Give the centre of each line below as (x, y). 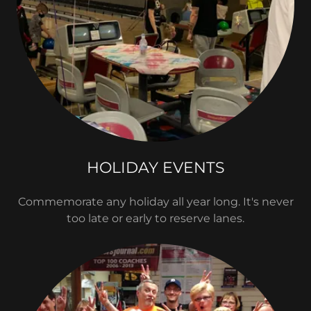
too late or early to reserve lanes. (155, 218)
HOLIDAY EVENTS (155, 168)
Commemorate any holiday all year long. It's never (155, 202)
